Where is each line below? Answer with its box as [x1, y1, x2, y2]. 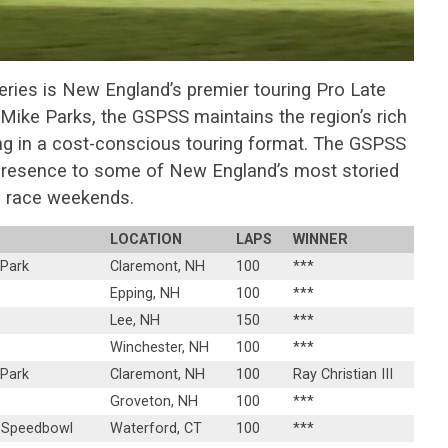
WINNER [293, 231, 349, 249]
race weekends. [6, 187, 134, 209]
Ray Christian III [293, 366, 394, 384]
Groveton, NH [110, 393, 199, 411]
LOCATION [110, 231, 183, 249]
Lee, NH [110, 312, 161, 330]
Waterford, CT [110, 420, 203, 438]
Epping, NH [110, 285, 181, 303]
